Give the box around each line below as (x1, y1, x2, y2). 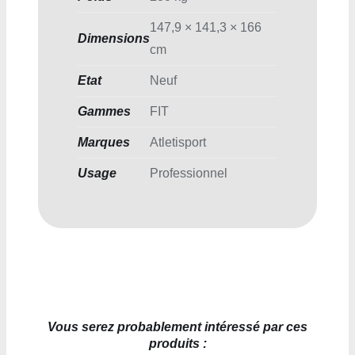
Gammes (77, 104, 131, 118)
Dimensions (77, 31, 150, 45)
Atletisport (149, 135, 206, 149)
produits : (148, 336, 207, 350)
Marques (77, 135, 130, 149)
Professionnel (149, 166, 227, 180)
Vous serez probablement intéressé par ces (48, 319, 307, 334)
